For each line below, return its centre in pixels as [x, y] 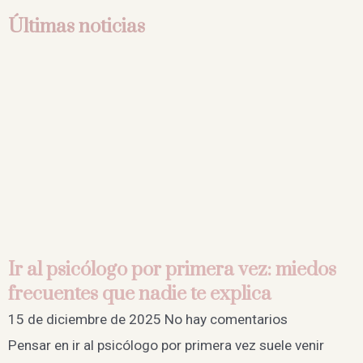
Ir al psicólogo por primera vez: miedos [172, 269]
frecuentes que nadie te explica [140, 294]
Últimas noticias [77, 26]
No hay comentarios [226, 319]
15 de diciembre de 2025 [86, 319]
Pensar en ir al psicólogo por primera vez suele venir [166, 345]
